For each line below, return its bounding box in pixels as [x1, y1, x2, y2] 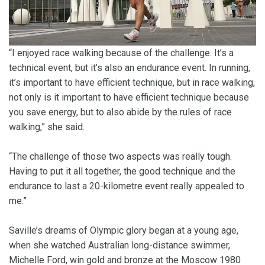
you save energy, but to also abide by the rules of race [9, 106, 232, 118]
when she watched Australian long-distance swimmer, [9, 240, 230, 251]
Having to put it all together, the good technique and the [9, 166, 235, 177]
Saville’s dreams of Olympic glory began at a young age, [9, 225, 238, 237]
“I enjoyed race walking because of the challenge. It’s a [9, 47, 234, 59]
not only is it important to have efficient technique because [9, 92, 249, 104]
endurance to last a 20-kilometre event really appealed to [9, 180, 244, 192]
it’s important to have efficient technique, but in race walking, [9, 77, 255, 89]
